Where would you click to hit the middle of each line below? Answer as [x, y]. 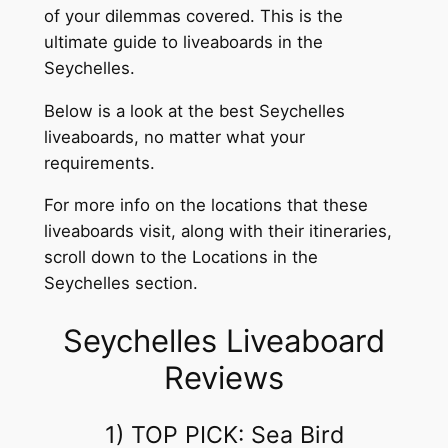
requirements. [99, 162]
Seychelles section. [120, 283]
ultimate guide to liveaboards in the [183, 41]
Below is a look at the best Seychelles [194, 110]
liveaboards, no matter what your [174, 136]
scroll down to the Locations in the [180, 257]
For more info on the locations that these [205, 205]
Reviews [224, 378]
